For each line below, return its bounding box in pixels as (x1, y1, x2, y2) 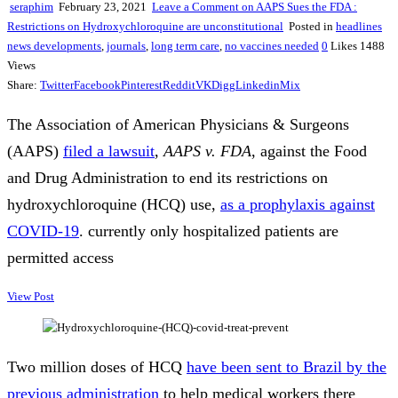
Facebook (74, 78, 121, 92)
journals (107, 39, 146, 53)
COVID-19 (7, 222, 79, 241)
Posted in (289, 20, 336, 34)
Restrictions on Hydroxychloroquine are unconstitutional (7, 20, 283, 34)
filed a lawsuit (63, 142, 155, 161)
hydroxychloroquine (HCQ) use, (7, 195, 220, 214)
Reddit (163, 78, 195, 92)
